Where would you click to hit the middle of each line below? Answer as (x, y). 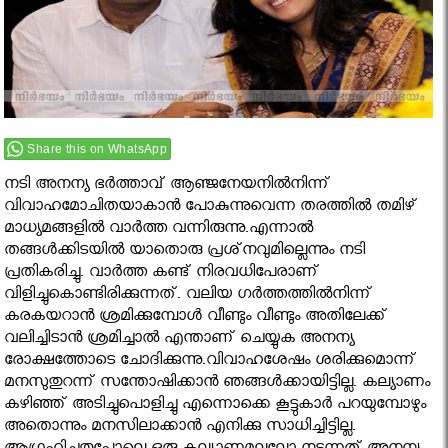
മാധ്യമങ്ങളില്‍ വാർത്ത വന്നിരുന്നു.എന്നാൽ (159, 231)
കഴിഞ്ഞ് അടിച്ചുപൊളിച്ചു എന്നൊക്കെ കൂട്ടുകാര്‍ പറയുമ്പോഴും (215, 407)
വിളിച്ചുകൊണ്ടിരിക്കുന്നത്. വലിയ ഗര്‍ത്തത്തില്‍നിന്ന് (188, 297)
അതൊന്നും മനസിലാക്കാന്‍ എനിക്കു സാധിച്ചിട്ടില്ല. (180, 429)
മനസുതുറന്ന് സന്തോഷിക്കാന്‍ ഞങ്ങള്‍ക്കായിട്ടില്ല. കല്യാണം (217, 385)
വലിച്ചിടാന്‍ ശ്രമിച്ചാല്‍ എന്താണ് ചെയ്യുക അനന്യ (179, 341)
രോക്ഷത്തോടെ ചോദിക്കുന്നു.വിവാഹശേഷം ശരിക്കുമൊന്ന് (210, 363)
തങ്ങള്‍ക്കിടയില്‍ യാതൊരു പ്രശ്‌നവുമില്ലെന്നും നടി (185, 253)
